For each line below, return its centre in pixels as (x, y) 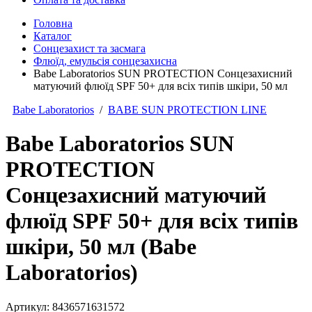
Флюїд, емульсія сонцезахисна (105, 61)
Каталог (53, 36)
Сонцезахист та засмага (89, 48)
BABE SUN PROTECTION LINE (187, 109)
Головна (53, 23)
